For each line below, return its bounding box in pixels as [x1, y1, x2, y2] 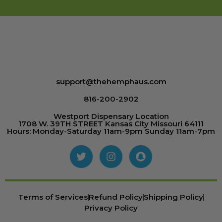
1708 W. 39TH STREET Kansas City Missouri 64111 [18, 119, 204, 129]
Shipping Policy [143, 192, 203, 202]
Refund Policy [88, 192, 143, 202]
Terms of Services [18, 192, 88, 202]
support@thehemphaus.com [55, 77, 166, 87]
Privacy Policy [84, 203, 138, 213]
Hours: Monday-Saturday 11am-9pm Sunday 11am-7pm [7, 126, 215, 136]
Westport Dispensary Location [53, 111, 169, 121]
